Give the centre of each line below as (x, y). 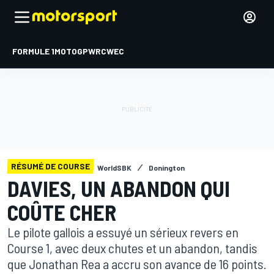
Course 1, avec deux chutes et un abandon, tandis (132, 248)
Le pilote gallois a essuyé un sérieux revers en (123, 232)
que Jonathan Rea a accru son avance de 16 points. (137, 264)
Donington (167, 168)
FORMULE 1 (33, 51)
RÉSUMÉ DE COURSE (50, 166)
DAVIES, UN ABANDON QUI (119, 188)
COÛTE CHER (62, 212)
